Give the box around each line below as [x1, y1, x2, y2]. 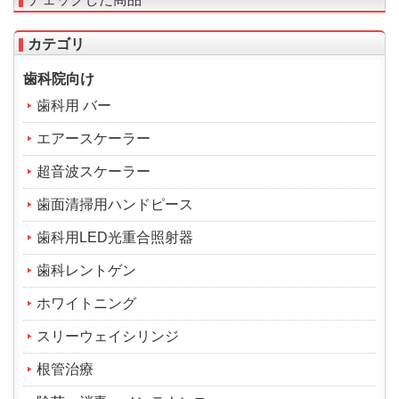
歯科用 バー [37, 97, 111, 113]
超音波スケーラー [37, 163, 151, 179]
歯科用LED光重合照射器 [37, 229, 193, 245]
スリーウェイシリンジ [37, 328, 179, 344]
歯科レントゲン [37, 262, 136, 278]
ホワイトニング [37, 295, 136, 311]
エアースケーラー [37, 130, 151, 146]
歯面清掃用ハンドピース [37, 196, 193, 212]
